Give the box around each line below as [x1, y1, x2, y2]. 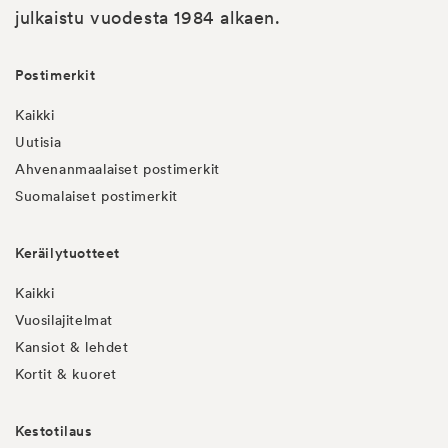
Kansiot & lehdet [15, 339, 129, 355]
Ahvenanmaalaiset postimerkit [15, 161, 220, 177]
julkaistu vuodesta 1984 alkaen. [15, 7, 281, 28]
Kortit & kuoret [15, 366, 117, 382]
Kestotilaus [15, 423, 93, 439]
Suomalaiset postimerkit [15, 188, 178, 204]
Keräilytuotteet [15, 245, 120, 261]
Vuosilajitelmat [15, 312, 113, 328]
